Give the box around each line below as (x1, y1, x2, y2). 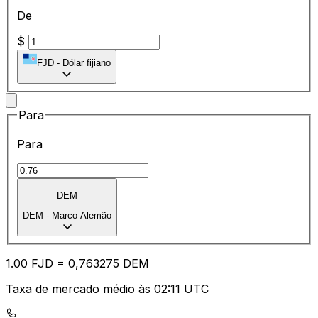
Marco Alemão (52, 210, 111, 221)
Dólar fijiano (62, 57, 111, 68)
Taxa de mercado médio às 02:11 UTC (6, 282, 209, 297)
